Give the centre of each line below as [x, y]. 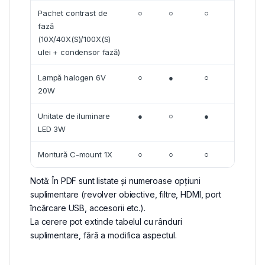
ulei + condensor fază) [79, 52]
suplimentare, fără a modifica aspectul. [104, 235]
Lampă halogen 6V [72, 78]
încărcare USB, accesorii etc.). [88, 208]
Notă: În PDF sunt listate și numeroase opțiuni [115, 181]
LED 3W [52, 129]
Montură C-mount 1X [75, 155]
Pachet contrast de [73, 13]
